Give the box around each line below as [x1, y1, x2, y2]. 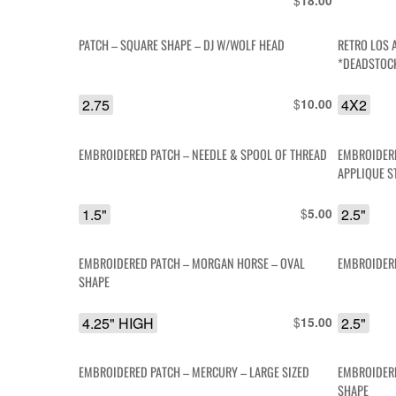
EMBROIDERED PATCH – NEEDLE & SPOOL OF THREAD [79, 144, 328, 164]
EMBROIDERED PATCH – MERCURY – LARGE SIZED [79, 362, 310, 382]
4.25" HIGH [82, 313, 155, 334]
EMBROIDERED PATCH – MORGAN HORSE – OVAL [79, 254, 306, 273]
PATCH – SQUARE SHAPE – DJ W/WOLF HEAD [79, 35, 286, 55]
